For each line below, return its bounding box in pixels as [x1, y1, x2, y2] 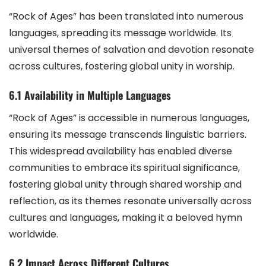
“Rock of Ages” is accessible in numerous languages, [9, 110, 249, 125]
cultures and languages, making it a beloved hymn [9, 210, 242, 224]
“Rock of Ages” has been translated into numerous [9, 9, 243, 23]
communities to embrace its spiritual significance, [9, 160, 240, 175]
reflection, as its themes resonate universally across [9, 194, 252, 208]
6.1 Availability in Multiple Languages [9, 87, 171, 103]
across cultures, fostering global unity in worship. [9, 59, 235, 73]
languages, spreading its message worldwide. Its [9, 26, 232, 40]
